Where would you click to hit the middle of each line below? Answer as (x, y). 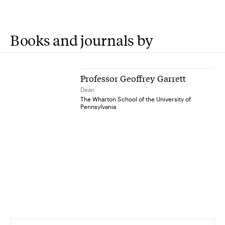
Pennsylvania (98, 106)
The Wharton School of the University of (136, 99)
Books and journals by (82, 40)
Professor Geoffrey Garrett (133, 78)
